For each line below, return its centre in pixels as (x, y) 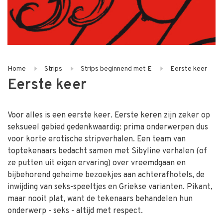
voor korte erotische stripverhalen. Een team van (97, 139)
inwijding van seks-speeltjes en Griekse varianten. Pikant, (110, 187)
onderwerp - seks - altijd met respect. (75, 211)
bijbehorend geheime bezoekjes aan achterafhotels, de (106, 175)
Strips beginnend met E (116, 69)
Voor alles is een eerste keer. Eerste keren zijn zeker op (109, 115)
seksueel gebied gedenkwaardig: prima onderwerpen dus (108, 127)
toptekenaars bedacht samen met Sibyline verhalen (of (107, 151)
